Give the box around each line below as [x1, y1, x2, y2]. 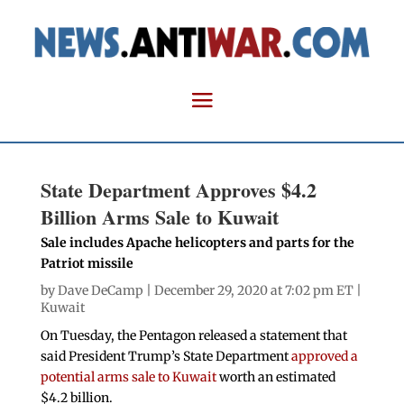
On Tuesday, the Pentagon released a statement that [40, 327, 347, 344]
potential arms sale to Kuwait [40, 369, 216, 386]
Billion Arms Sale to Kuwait [40, 202, 279, 233]
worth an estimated [216, 369, 335, 386]
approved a [290, 348, 358, 365]
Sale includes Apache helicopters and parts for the [40, 234, 354, 252]
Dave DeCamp [57, 282, 143, 299]
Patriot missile [40, 255, 133, 272]
